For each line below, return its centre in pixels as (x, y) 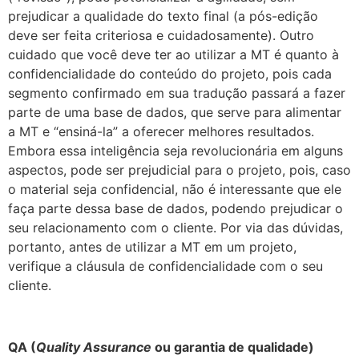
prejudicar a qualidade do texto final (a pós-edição (163, 16)
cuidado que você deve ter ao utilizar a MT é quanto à (173, 55)
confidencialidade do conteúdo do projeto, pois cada (170, 74)
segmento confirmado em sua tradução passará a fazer (177, 93)
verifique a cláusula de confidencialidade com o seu (165, 266)
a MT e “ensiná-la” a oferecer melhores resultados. (161, 132)
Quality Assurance (94, 347)
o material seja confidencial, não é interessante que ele (175, 190)
